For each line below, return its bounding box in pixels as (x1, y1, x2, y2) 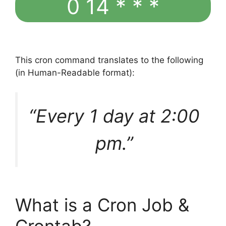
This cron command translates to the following (15, 55, 203, 66)
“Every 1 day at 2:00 (29, 104, 200, 127)
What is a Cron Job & (15, 194, 189, 215)
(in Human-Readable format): (15, 68, 135, 78)
